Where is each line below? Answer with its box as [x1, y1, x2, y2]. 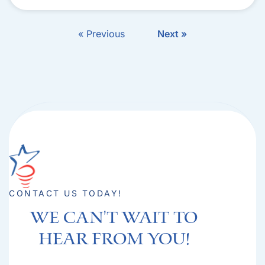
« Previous [78, 28, 125, 40]
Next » [157, 28, 187, 40]
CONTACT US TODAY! [9, 188, 122, 199]
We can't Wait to [30, 209, 198, 228]
